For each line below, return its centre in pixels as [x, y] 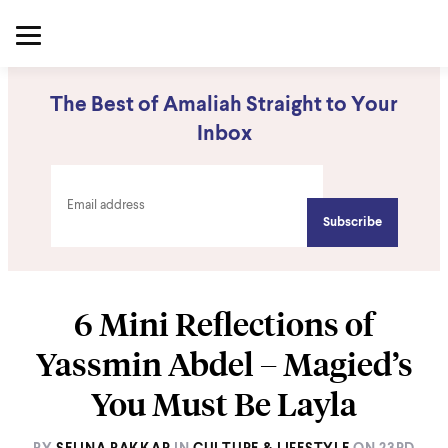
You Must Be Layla [224, 404]
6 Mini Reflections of [224, 324]
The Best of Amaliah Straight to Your [224, 105]
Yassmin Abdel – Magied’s [224, 364]
